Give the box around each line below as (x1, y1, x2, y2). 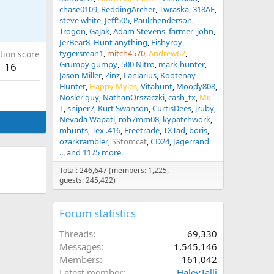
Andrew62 (149, 48, 185, 59)
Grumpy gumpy (59, 59, 117, 70)
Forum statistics (59, 206, 136, 220)
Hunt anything (94, 37, 147, 48)
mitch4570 (107, 48, 145, 59)
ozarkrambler (59, 136, 108, 147)
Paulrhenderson (133, 15, 192, 26)
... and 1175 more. (59, 147, 123, 158)
